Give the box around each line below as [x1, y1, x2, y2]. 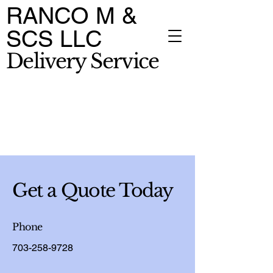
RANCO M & [6, 2, 137, 29]
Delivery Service [6, 49, 159, 74]
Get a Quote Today [12, 179, 173, 202]
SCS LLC [6, 26, 102, 52]
